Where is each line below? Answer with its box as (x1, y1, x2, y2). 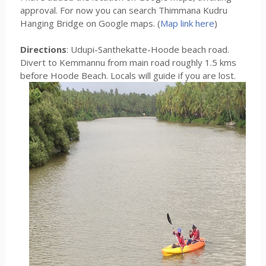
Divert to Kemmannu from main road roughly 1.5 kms (20, 56, 236, 69)
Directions (20, 43, 66, 56)
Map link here (160, 17, 214, 30)
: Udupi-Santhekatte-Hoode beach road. (66, 43, 229, 56)
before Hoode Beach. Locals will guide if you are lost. (20, 69, 236, 82)
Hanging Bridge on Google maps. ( (20, 17, 160, 30)
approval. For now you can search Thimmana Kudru (20, 4, 227, 17)
